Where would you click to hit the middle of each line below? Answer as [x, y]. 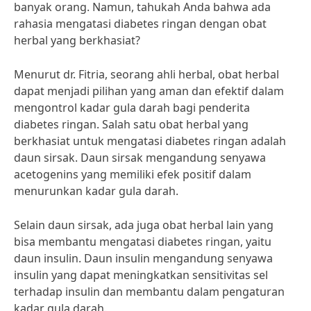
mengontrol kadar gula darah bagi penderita [132, 108]
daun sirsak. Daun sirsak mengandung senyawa [140, 158]
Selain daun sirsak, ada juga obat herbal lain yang [144, 225]
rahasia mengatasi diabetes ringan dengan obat [140, 24]
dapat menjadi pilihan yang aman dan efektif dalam [149, 91]
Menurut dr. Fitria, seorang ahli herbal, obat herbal [146, 74]
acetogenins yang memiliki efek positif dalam [133, 174]
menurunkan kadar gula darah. [96, 191]
